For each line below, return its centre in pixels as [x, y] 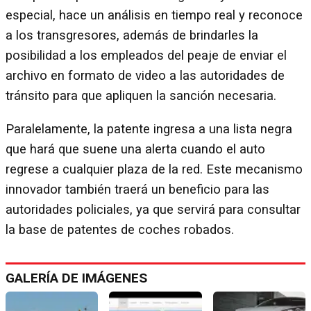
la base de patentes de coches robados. [120, 229]
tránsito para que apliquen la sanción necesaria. [141, 96]
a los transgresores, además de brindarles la [132, 36]
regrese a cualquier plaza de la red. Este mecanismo [154, 169]
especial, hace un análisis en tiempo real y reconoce [154, 16]
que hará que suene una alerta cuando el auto [135, 149]
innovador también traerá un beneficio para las [137, 189]
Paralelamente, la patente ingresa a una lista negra [149, 129]
